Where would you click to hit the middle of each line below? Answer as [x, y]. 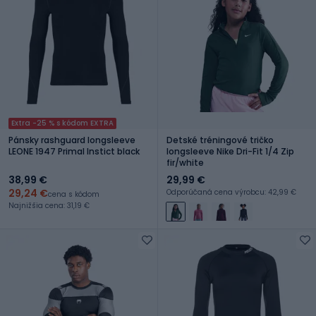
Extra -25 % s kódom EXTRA [62, 123]
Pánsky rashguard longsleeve [72, 140]
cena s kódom [74, 194]
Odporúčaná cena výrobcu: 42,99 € [231, 192]
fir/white [185, 162]
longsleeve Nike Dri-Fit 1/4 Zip [230, 151]
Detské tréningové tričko [220, 140]
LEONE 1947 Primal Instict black [74, 151]
